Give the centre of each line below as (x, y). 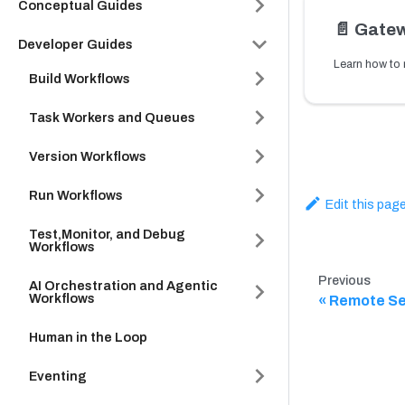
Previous (344, 281)
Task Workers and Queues (112, 118)
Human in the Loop (88, 337)
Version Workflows (88, 156)
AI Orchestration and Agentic (123, 286)
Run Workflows (76, 195)
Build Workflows (80, 79)
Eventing (58, 376)
